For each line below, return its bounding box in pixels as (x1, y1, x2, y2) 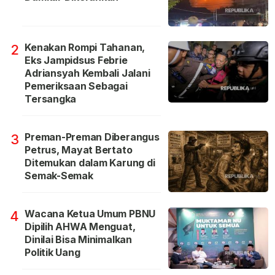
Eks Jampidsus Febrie (25, 53, 128, 66)
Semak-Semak (25, 169, 93, 182)
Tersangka (25, 92, 77, 105)
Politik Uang (25, 246, 80, 258)
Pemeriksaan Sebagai (25, 79, 128, 92)
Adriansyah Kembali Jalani (25, 66, 150, 79)
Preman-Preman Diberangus (25, 130, 160, 143)
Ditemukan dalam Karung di (25, 156, 155, 169)
